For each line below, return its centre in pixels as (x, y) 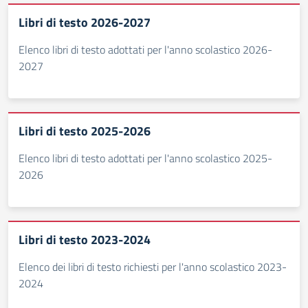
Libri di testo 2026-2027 (85, 22)
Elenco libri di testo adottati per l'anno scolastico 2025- (145, 158)
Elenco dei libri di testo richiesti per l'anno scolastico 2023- (153, 267)
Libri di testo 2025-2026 (85, 131)
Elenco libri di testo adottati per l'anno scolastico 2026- (145, 49)
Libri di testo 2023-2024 (85, 240)
